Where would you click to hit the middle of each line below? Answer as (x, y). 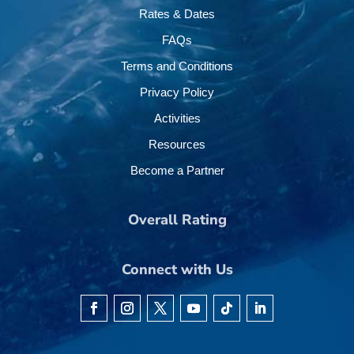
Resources (177, 144)
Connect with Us (177, 269)
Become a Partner (177, 170)
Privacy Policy (177, 92)
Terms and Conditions (177, 66)
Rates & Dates (177, 13)
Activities (177, 118)
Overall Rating (177, 219)
